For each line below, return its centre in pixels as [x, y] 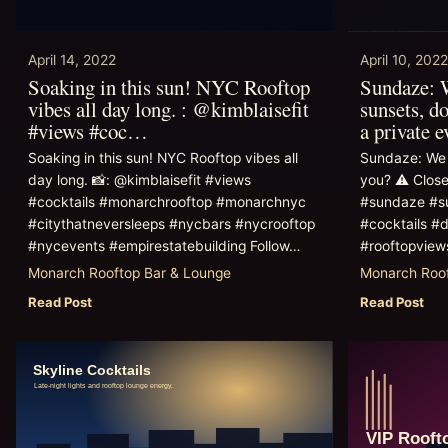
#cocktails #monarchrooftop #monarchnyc [167, 202]
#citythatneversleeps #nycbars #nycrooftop [171, 224]
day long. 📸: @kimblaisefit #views [139, 180]
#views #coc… [88, 131]
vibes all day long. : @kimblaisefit [168, 109]
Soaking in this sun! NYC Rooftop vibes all [163, 158]
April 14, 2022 [72, 60]
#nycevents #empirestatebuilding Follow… [164, 246]
